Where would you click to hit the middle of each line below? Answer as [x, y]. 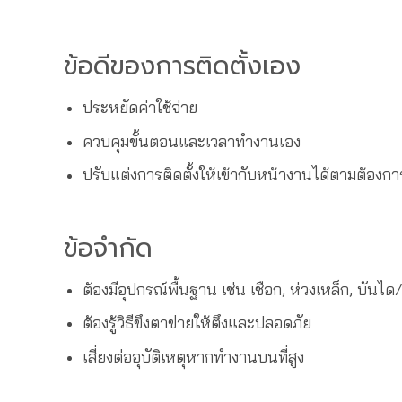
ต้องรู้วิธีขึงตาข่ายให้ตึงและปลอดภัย [197, 323]
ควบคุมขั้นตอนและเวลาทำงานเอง [191, 140]
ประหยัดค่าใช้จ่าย [140, 106]
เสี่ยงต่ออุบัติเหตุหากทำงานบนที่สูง [193, 356]
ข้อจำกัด [108, 248]
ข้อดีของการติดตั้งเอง [182, 66]
